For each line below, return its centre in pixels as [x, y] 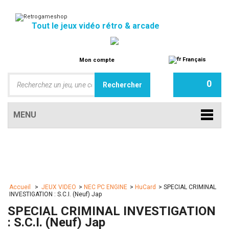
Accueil [21, 187]
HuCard [145, 187]
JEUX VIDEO [59, 187]
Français [193, 59]
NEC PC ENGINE [106, 187]
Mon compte [97, 60]
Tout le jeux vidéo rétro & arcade [96, 26]
